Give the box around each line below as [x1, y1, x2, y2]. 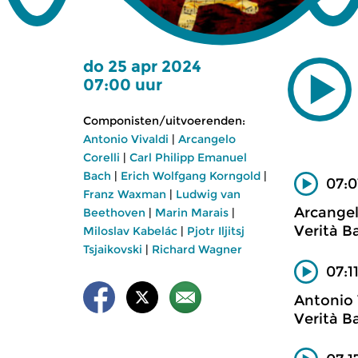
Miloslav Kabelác [83, 224, 177, 238]
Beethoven [83, 205, 145, 220]
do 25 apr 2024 [83, 57, 201, 76]
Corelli [83, 150, 120, 165]
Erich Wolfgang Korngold [121, 169, 261, 183]
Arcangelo [178, 132, 236, 146]
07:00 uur [83, 75, 162, 94]
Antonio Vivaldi [83, 132, 169, 146]
